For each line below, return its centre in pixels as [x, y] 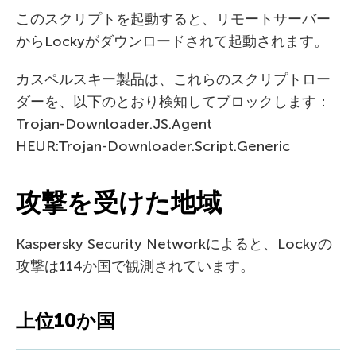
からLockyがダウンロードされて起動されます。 [172, 42]
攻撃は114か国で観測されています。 [135, 267]
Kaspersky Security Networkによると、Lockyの [174, 244]
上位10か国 [66, 321]
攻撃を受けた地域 [119, 203]
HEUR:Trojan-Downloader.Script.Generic [153, 147]
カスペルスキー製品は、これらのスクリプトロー [173, 80]
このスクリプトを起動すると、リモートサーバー [173, 19]
